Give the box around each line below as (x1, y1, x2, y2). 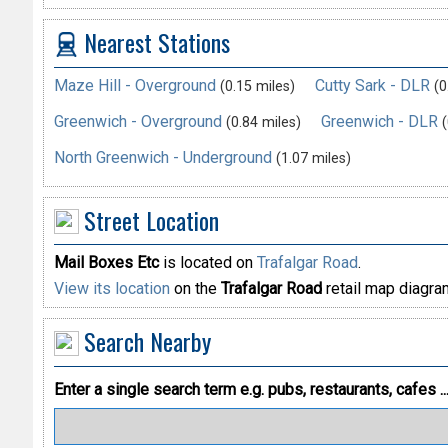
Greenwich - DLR (320, 111, 438, 131)
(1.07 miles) (275, 149, 351, 167)
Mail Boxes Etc (53, 253, 159, 273)
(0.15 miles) (219, 77, 295, 95)
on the (169, 279, 221, 299)
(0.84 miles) (225, 113, 301, 131)
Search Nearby (83, 323, 211, 360)
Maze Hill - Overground (53, 75, 216, 95)
